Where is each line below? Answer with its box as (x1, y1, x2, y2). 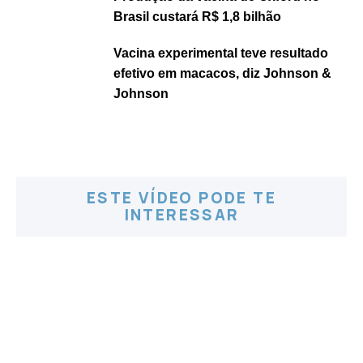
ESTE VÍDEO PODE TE (86, 187, 277, 208)
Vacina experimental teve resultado (113, 46, 328, 60)
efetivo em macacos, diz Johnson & (113, 66, 331, 80)
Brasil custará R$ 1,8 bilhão (113, 10, 281, 23)
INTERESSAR (123, 204, 240, 225)
